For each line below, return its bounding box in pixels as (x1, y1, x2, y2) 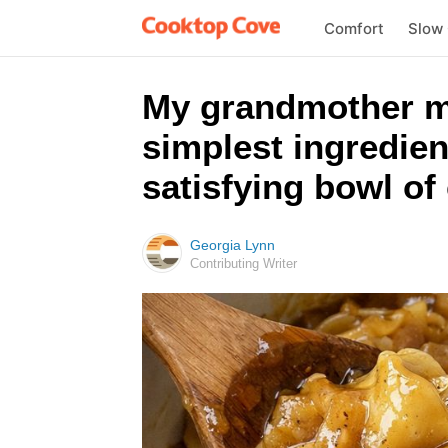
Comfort (323, 18, 384, 38)
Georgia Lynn (190, 237, 275, 253)
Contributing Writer (190, 256, 297, 271)
